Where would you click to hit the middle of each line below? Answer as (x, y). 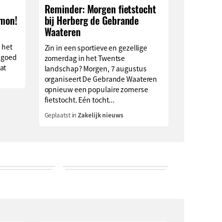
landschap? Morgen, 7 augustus (95, 68)
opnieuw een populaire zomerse (96, 89)
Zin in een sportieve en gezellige (96, 47)
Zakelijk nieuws (101, 114)
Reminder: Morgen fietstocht (100, 9)
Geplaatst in (61, 114)
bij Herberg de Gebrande (92, 20)
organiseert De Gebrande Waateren (101, 79)
